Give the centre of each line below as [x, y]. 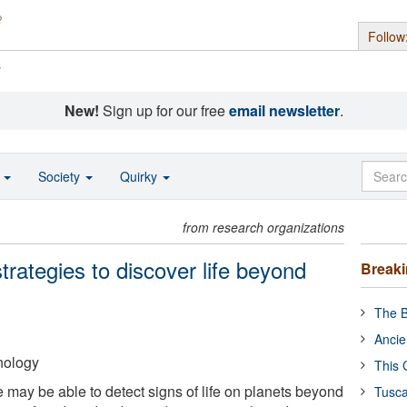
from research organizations [264, 227]
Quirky [140, 176]
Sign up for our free [164, 110]
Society [61, 176]
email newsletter [284, 110]
